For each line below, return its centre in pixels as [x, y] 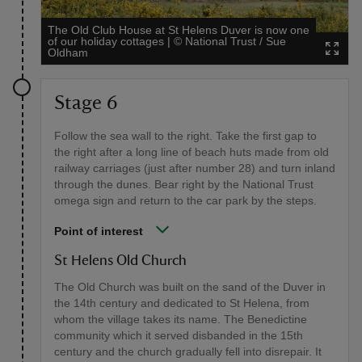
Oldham [68, 53]
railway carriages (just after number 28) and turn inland [195, 168]
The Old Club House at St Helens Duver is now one [179, 30]
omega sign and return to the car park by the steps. [185, 201]
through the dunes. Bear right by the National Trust [184, 185]
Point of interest [99, 232]
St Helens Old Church [120, 261]
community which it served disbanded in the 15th [179, 336]
